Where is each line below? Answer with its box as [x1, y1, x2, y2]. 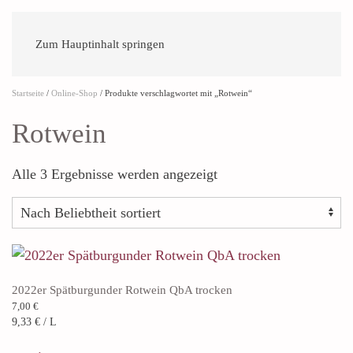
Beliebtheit [217, 180, 279, 195]
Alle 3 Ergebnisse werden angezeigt [12, 166, 217, 182]
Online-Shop [51, 88, 98, 98]
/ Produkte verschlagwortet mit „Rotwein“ [98, 88, 252, 98]
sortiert [217, 194, 257, 210]
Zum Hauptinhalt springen [35, 38, 165, 50]
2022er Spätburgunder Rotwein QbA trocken [12, 284, 232, 296]
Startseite [12, 88, 44, 98]
